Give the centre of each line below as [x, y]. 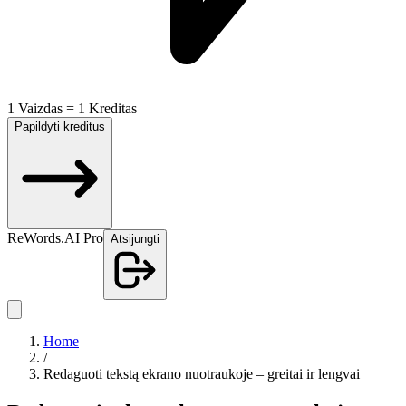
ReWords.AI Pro [55, 238]
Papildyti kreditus [60, 126]
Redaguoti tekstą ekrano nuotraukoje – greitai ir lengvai [202, 374]
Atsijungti [135, 239]
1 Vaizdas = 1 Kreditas [72, 108]
